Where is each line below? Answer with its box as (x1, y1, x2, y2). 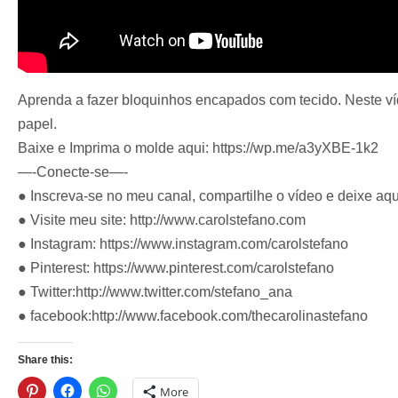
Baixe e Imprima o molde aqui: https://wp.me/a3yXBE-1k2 (18, 139, 378, 155)
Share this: (18, 353, 73, 366)
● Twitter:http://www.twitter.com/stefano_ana (18, 283, 292, 299)
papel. (18, 115, 57, 131)
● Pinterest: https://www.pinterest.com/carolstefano (18, 259, 334, 275)
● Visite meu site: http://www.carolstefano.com (18, 211, 306, 227)
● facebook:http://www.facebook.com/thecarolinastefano (18, 307, 368, 323)
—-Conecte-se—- (18, 163, 128, 179)
